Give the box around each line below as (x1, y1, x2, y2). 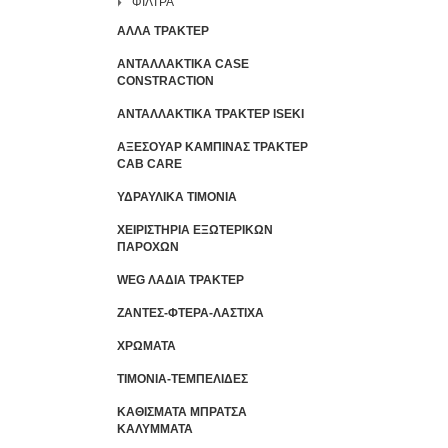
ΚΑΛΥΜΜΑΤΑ (117, 422, 193, 437)
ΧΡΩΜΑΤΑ (117, 339, 176, 354)
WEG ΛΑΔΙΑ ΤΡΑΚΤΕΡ (117, 273, 244, 288)
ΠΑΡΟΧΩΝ (117, 240, 179, 255)
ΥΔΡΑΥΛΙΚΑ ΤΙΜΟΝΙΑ (117, 190, 237, 205)
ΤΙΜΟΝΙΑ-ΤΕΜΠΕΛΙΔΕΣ (117, 372, 248, 387)
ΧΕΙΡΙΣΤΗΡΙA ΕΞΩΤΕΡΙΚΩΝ (117, 223, 273, 238)
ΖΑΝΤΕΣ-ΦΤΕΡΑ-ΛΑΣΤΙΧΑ (117, 306, 264, 321)
